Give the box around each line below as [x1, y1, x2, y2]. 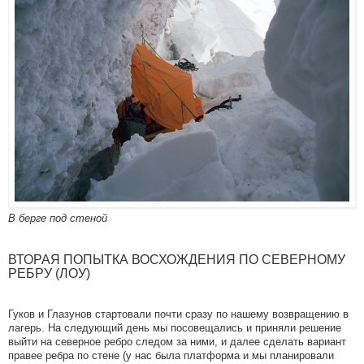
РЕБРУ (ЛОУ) [8, 266, 90, 280]
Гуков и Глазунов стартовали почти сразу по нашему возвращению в [8, 307, 349, 320]
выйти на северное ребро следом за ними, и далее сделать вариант [8, 335, 346, 348]
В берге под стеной [8, 211, 107, 224]
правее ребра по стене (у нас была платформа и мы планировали [8, 349, 334, 362]
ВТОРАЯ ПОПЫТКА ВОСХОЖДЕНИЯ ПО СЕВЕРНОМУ [8, 252, 345, 266]
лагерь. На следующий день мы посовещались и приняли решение [8, 321, 341, 334]
